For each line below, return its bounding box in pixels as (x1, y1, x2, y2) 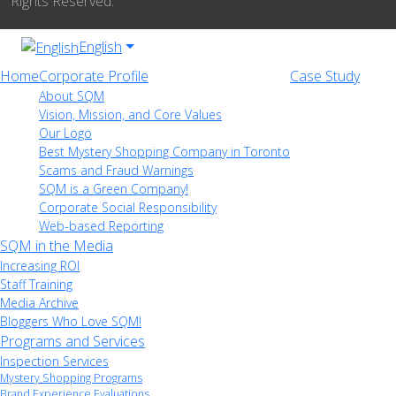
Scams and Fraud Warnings (39, 162, 194, 179)
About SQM (39, 88, 104, 105)
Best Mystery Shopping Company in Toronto (39, 143, 290, 161)
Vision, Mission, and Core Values (39, 106, 222, 124)
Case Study (290, 66, 360, 87)
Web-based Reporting (39, 217, 164, 235)
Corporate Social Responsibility (39, 199, 217, 217)
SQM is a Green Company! (39, 180, 188, 198)
